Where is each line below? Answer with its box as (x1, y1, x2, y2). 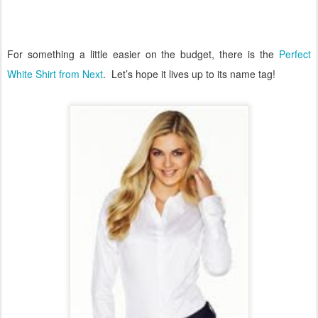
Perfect (279, 46, 311, 61)
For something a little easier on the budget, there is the (7, 46, 279, 61)
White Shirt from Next (7, 66, 103, 81)
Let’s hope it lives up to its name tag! (111, 66, 275, 81)
